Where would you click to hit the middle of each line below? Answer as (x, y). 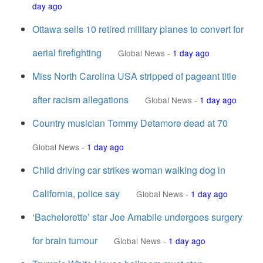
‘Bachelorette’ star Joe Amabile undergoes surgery (137, 217)
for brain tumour (65, 240)
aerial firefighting (67, 53)
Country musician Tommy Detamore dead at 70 (130, 123)
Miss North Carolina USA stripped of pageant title (134, 76)
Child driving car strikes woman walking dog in (129, 170)
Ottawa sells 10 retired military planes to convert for (138, 29)
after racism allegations (80, 100)
